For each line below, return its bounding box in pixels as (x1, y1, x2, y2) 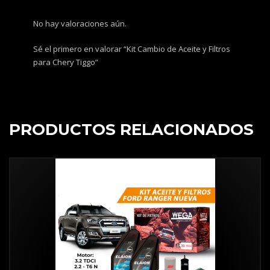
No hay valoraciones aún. (33, 18, 127, 30)
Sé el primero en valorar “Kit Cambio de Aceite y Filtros (33, 43, 230, 55)
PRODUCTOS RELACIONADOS (9, 120, 254, 140)
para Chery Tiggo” (33, 57, 98, 68)
